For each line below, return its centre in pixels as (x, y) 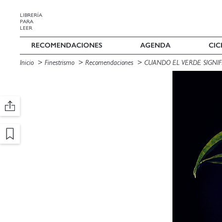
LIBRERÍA (31, 15)
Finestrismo (59, 62)
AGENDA (155, 45)
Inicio (27, 62)
